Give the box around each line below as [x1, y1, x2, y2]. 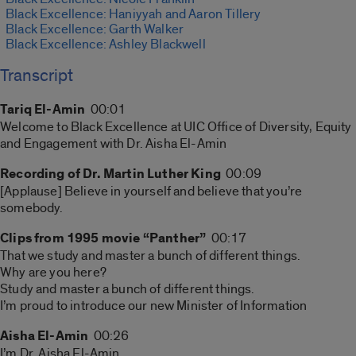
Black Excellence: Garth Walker [6, 21, 184, 38]
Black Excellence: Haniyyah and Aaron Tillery [6, 6, 261, 23]
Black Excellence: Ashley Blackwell [6, 36, 206, 53]
